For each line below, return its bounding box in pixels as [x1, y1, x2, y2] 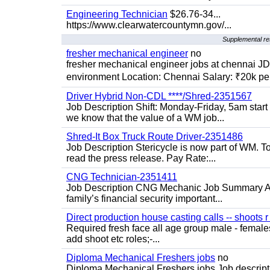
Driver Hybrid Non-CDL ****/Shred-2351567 [66, 91, 252, 101]
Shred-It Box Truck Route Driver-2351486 [66, 131, 243, 142]
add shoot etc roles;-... [66, 234, 160, 244]
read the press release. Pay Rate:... [66, 153, 216, 163]
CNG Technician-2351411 [66, 172, 177, 182]
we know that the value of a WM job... [66, 113, 224, 123]
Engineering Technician [66, 9, 168, 19]
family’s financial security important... [66, 193, 222, 204]
